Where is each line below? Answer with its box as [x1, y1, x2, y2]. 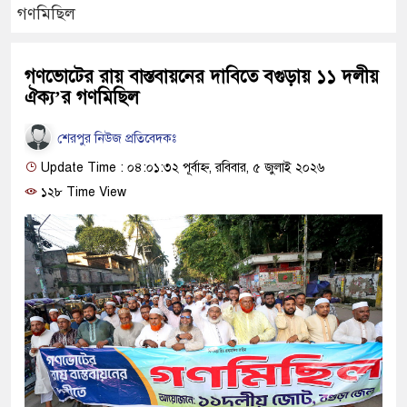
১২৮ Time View [37, 184, 126, 200]
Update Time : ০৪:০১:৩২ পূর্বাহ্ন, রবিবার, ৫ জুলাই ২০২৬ [37, 159, 325, 175]
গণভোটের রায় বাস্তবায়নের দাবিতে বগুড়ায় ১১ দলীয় [25, 65, 379, 88]
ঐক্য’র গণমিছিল [25, 85, 139, 109]
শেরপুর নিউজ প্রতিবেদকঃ [54, 130, 176, 146]
